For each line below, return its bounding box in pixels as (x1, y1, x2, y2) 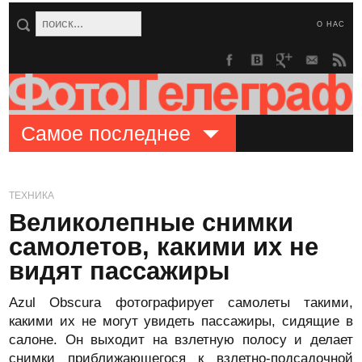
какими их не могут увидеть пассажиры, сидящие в (9, 314, 353, 329)
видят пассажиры (9, 257, 230, 285)
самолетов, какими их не (9, 233, 319, 261)
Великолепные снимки (9, 208, 294, 237)
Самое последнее (21, 122, 192, 145)
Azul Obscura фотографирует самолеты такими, (9, 295, 353, 310)
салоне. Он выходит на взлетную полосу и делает (9, 332, 353, 347)
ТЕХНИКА (9, 190, 55, 201)
